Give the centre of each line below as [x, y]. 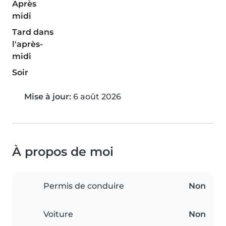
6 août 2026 [96, 96]
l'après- [27, 44]
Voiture [58, 214]
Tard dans [33, 32]
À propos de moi [63, 151]
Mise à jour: [48, 96]
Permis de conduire [84, 186]
